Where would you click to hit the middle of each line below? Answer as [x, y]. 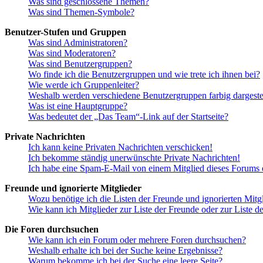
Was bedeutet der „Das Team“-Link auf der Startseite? [128, 117]
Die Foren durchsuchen [52, 230]
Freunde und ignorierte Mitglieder [73, 188]
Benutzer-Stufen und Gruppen [65, 32]
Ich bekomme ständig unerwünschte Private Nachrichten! [134, 158]
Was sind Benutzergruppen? [80, 64]
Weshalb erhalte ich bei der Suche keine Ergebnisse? [125, 251]
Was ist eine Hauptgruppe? [78, 106]
